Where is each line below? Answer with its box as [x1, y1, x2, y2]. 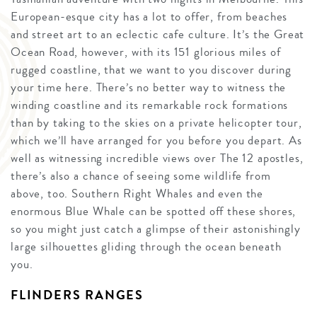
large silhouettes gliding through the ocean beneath [11, 237, 282, 255]
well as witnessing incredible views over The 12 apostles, [11, 149, 304, 167]
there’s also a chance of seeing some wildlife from [11, 166, 271, 185]
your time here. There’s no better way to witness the [11, 78, 287, 96]
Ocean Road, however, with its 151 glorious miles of [11, 42, 281, 61]
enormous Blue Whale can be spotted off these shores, [11, 202, 296, 220]
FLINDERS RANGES [11, 285, 144, 304]
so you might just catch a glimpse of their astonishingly [11, 219, 301, 238]
